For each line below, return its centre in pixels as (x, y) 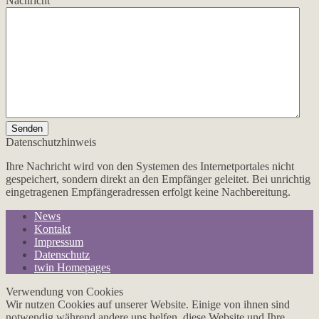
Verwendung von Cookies (64, 291)
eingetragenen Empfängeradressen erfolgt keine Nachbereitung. (148, 192)
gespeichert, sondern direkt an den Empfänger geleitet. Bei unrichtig (158, 179)
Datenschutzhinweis (51, 142)
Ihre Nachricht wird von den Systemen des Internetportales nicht (150, 166)
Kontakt (52, 229)
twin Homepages (72, 267)
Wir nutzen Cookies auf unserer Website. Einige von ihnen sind (148, 304)
